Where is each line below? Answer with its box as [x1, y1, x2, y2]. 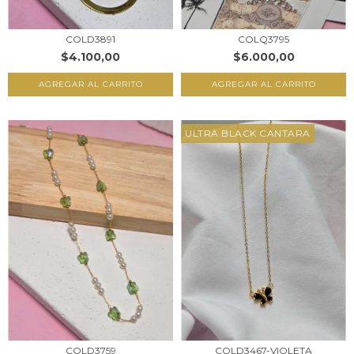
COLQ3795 [238, 32, 289, 45]
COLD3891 [66, 32, 115, 45]
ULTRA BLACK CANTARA [185, 126, 311, 139]
